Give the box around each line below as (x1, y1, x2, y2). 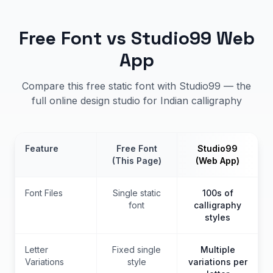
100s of (202, 187, 233, 198)
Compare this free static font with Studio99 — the (22, 79, 251, 92)
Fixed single (112, 244, 161, 255)
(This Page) (112, 155, 161, 166)
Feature (25, 143, 58, 154)
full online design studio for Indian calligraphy (31, 94, 242, 107)
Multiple (200, 244, 235, 255)
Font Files (25, 187, 63, 198)
